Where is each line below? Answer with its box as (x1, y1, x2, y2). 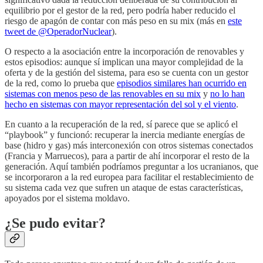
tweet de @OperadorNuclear (5, 26, 112, 37)
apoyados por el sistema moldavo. (5, 193, 130, 204)
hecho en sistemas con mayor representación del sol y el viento (5, 99, 236, 110)
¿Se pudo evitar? (5, 215, 106, 231)
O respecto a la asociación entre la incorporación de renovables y (5, 46, 244, 57)
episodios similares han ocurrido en (117, 78, 247, 89)
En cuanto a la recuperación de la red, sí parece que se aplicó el (5, 119, 238, 130)
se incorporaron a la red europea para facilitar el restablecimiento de (5, 172, 254, 183)
